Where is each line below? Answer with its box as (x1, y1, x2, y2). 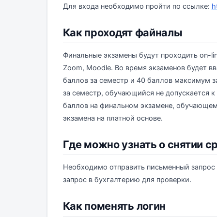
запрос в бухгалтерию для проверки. (62, 175, 191, 184)
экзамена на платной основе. (62, 113, 163, 123)
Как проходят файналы (62, 26, 183, 39)
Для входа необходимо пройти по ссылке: (62, 1, 212, 11)
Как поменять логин (62, 199, 166, 212)
